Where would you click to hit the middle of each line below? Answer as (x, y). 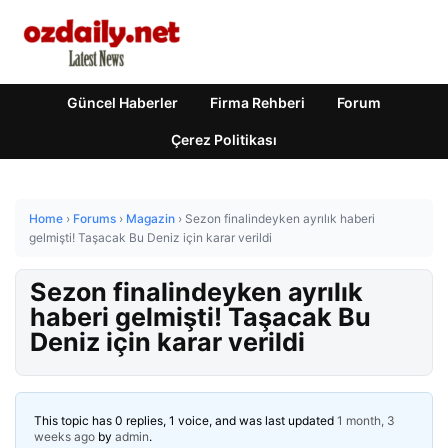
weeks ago (64, 436)
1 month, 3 (366, 420)
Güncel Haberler (122, 102)
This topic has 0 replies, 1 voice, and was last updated (185, 420)
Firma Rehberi (257, 102)
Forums (94, 218)
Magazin (150, 218)
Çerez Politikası (224, 139)
